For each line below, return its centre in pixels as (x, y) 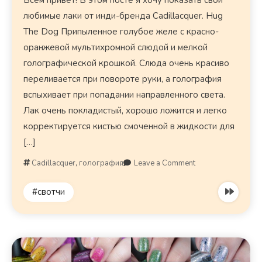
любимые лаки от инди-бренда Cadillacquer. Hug (123, 16)
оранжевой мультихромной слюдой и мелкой (116, 48)
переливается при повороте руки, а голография (123, 79)
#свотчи (49, 192)
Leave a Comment (165, 163)
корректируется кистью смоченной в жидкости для (129, 127)
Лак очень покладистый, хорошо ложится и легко (125, 111)
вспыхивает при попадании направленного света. (125, 95)
